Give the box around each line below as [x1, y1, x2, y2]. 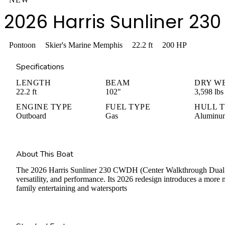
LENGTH [16, 78, 51, 87]
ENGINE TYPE [16, 102, 72, 111]
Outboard [16, 111, 46, 120]
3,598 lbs [194, 87, 224, 96]
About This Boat [16, 148, 73, 160]
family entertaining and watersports [16, 183, 127, 192]
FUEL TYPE [105, 102, 151, 111]
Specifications [16, 61, 64, 72]
